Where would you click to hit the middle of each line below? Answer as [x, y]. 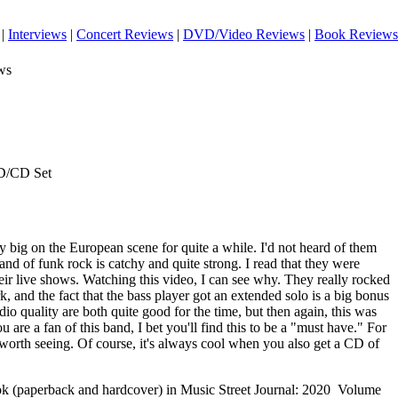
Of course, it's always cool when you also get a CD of [228, 343]
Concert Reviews [125, 34]
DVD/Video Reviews [244, 34]
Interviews [37, 34]
